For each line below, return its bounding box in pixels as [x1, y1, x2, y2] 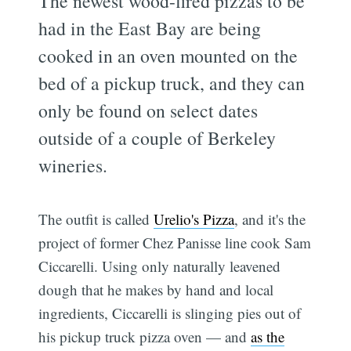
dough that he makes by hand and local [38, 279, 274, 299]
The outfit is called [38, 208, 154, 229]
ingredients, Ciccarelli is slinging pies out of [38, 302, 302, 323]
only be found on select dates [38, 97, 259, 123]
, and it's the [234, 208, 306, 229]
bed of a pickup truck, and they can [38, 70, 306, 96]
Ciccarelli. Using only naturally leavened [38, 255, 281, 276]
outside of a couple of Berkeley [38, 125, 277, 150]
